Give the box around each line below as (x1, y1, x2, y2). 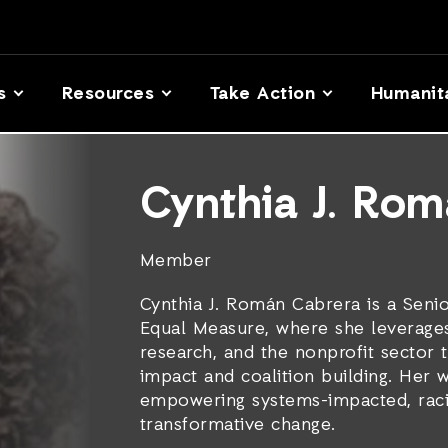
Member (139, 249, 212, 273)
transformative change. (139, 413, 336, 437)
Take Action (209, 81, 316, 106)
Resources (61, 81, 155, 106)
